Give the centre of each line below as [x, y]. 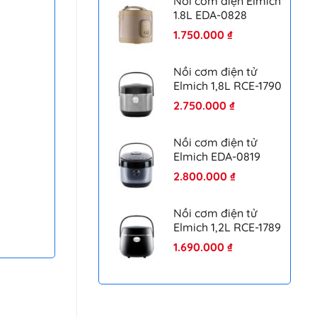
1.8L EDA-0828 [210, 15]
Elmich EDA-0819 [217, 156]
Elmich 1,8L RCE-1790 [227, 85]
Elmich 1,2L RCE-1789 [227, 227]
